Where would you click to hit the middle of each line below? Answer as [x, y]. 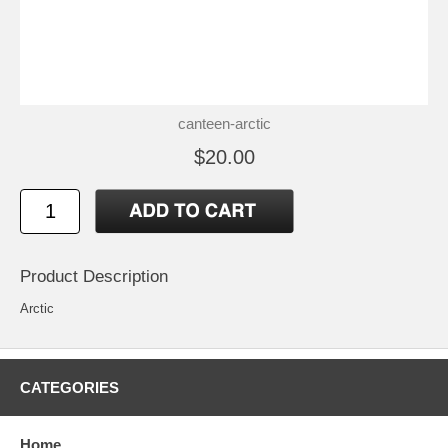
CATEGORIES [69, 387]
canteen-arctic [224, 123]
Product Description [94, 276]
